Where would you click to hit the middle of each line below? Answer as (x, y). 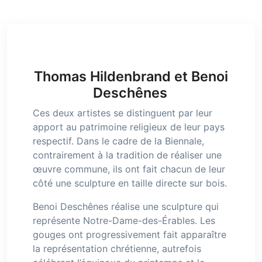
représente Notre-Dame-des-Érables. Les (124, 220)
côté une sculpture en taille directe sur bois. (130, 183)
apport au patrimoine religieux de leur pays (129, 127)
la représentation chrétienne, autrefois (117, 249)
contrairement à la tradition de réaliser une (127, 155)
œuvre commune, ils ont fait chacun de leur (129, 169)
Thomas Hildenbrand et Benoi (131, 76)
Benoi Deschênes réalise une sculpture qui (126, 206)
